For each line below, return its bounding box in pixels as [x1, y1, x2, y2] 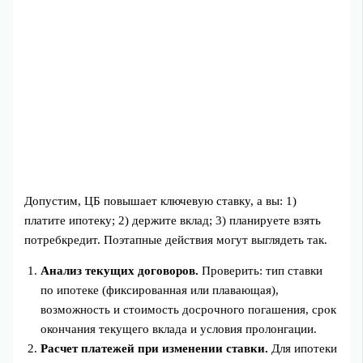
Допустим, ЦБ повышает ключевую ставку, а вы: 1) [24, 194, 297, 207]
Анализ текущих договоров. [41, 264, 199, 278]
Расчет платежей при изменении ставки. [41, 342, 269, 356]
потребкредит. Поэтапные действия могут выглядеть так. [24, 233, 328, 246]
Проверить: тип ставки [199, 264, 323, 278]
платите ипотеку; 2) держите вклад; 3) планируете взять [24, 213, 322, 227]
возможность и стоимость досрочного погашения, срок [41, 303, 337, 317]
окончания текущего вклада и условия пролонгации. [41, 322, 318, 336]
